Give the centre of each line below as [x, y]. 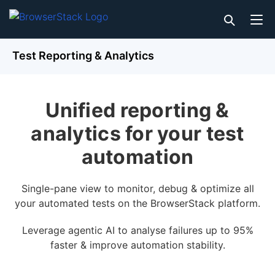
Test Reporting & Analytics [83, 56]
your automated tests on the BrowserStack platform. [137, 203]
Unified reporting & [137, 110]
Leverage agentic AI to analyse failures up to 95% [137, 230]
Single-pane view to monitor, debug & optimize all [137, 188]
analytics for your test [137, 134]
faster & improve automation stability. [137, 245]
